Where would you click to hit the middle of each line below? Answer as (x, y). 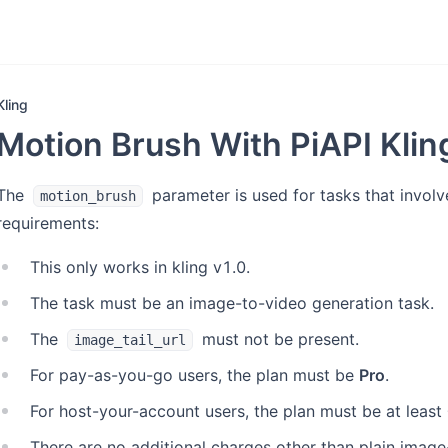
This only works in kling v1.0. (140, 267)
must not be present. (278, 339)
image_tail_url (130, 340)
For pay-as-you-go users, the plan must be (194, 375)
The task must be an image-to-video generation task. (232, 303)
